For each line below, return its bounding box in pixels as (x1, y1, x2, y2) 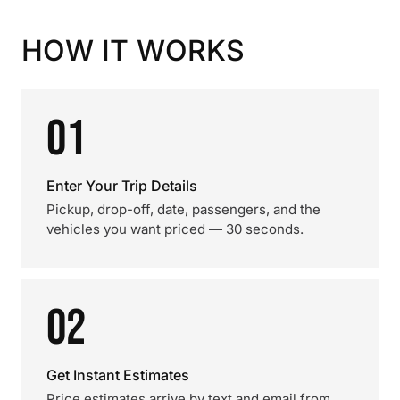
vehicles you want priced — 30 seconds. (46, 221, 304, 237)
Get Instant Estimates (46, 366, 189, 384)
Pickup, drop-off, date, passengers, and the (46, 201, 321, 218)
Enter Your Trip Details (46, 177, 197, 195)
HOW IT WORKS (21, 33, 245, 68)
